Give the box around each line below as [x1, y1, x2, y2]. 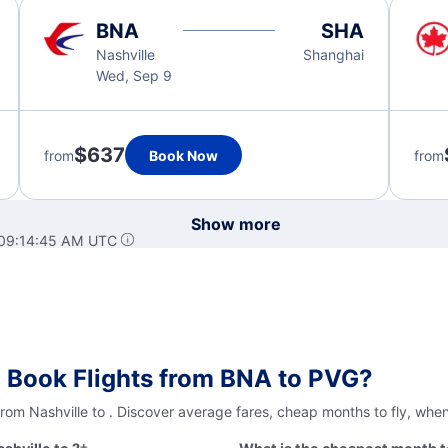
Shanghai [302, 46, 364, 63]
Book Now [148, 146, 218, 164]
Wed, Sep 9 [95, 67, 172, 84]
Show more [191, 214, 281, 234]
